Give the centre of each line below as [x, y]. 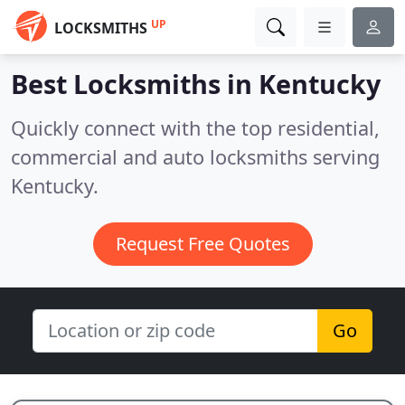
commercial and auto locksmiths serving [195, 157]
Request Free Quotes [202, 244]
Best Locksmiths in [135, 84]
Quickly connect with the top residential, [195, 128]
